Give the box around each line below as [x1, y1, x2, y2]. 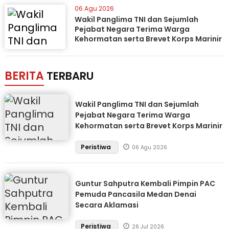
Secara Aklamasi [75, 200, 139, 210]
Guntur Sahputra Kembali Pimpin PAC [75, 178, 215, 189]
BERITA [4, 68, 44, 84]
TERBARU [46, 68, 94, 83]
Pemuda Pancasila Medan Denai [75, 189, 196, 199]
